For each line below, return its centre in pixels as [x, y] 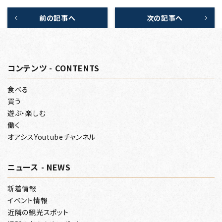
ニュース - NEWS [39, 167]
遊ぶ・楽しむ [27, 113]
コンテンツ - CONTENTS [54, 68]
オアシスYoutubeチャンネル [52, 137]
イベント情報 [28, 200]
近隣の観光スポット [38, 212]
